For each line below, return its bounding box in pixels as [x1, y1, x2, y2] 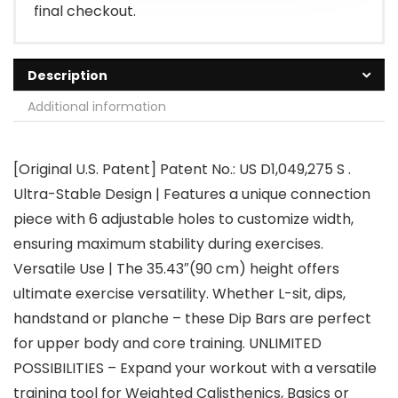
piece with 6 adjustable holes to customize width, [13, 209, 354, 230]
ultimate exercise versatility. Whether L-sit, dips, [13, 283, 346, 305]
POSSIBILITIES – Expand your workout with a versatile [13, 358, 377, 379]
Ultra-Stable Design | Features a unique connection [13, 184, 370, 205]
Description [28, 67, 107, 85]
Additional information [28, 98, 166, 116]
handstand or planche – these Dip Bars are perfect [13, 308, 371, 330]
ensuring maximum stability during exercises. [13, 234, 323, 255]
